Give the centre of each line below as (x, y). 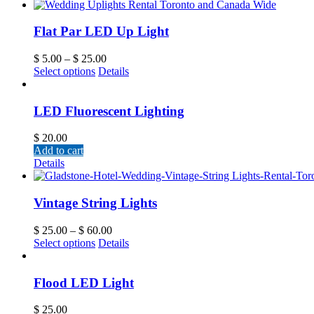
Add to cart (59, 151)
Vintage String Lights (95, 203)
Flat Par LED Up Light (101, 32)
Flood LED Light (84, 282)
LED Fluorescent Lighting (109, 111)
